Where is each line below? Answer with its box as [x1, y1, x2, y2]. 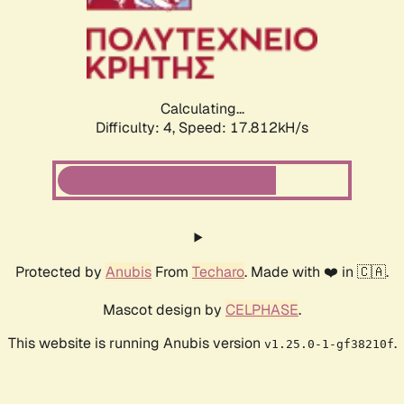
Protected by [15, 262, 106, 281]
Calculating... [160, 98, 244, 118]
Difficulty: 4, [96, 117, 179, 137]
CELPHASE [225, 299, 298, 319]
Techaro [192, 262, 244, 281]
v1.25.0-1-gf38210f [263, 336, 394, 351]
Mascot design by [103, 299, 225, 319]
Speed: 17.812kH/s [179, 117, 308, 137]
